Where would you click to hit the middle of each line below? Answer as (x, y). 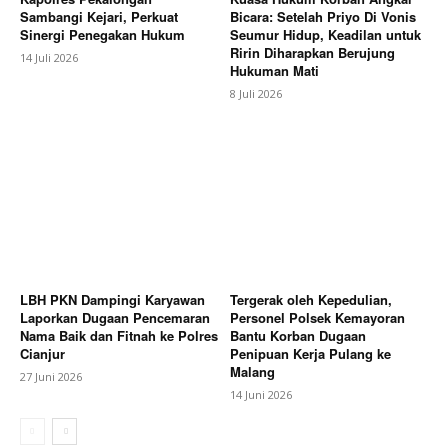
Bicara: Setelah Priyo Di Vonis (323, 17)
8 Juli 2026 (256, 94)
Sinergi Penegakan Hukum (102, 35)
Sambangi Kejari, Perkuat (99, 17)
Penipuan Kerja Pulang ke (310, 353)
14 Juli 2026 (49, 58)
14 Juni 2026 (261, 394)
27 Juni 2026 (51, 376)
